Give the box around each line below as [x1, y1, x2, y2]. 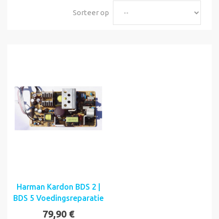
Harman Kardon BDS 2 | [17, 182, 100, 192]
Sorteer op [73, 8, 109, 17]
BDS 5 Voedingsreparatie [13, 194, 104, 203]
